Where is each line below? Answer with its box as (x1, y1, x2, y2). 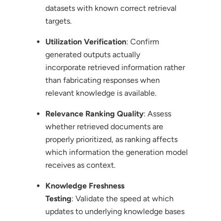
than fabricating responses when (45, 75, 160, 85)
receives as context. (45, 160, 115, 170)
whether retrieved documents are (45, 121, 163, 131)
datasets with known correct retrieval (45, 3, 177, 13)
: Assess (143, 109, 171, 118)
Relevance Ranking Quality (45, 109, 144, 118)
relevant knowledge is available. (45, 88, 156, 98)
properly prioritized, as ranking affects (45, 134, 178, 144)
